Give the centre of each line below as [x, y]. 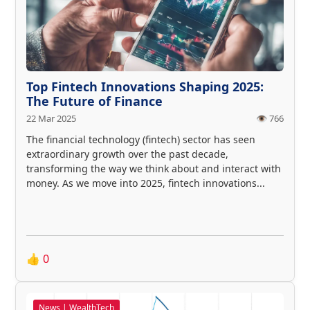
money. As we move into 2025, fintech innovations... [146, 183]
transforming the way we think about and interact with [154, 168]
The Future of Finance [94, 101]
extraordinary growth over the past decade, [127, 154]
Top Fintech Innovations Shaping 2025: [145, 86]
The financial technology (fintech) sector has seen [141, 139]
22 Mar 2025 [51, 118]
